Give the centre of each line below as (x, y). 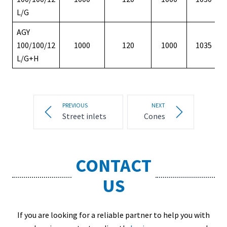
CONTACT (113, 165)
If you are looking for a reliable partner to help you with (113, 215)
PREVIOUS (75, 105)
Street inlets (84, 116)
